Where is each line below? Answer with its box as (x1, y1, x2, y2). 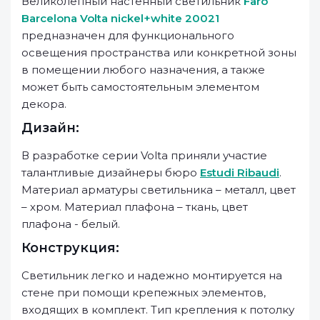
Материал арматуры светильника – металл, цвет (21, 183, 296, 196)
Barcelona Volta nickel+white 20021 (21, 11, 219, 25)
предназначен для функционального (21, 29, 234, 42)
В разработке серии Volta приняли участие (21, 149, 267, 162)
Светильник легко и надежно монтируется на (21, 269, 282, 282)
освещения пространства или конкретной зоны (21, 46, 296, 59)
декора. (21, 97, 66, 111)
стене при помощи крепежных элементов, (21, 286, 266, 299)
